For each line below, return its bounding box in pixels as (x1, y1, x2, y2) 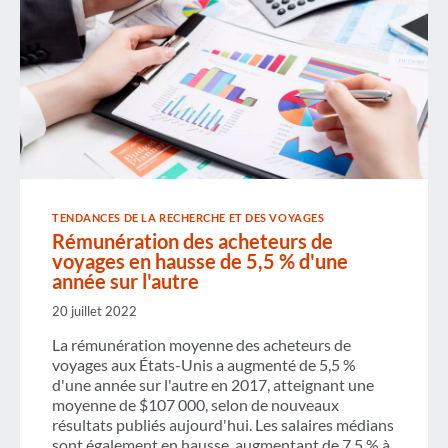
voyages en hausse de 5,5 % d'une (52, 248, 348, 273)
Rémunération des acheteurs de (52, 228, 333, 253)
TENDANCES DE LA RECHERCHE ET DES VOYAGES (52, 211, 325, 224)
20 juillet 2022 (52, 303, 137, 320)
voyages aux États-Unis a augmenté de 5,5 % (52, 355, 356, 375)
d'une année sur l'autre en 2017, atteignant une (52, 375, 374, 395)
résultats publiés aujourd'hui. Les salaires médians (52, 415, 394, 435)
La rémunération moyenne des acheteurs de (52, 335, 351, 355)
